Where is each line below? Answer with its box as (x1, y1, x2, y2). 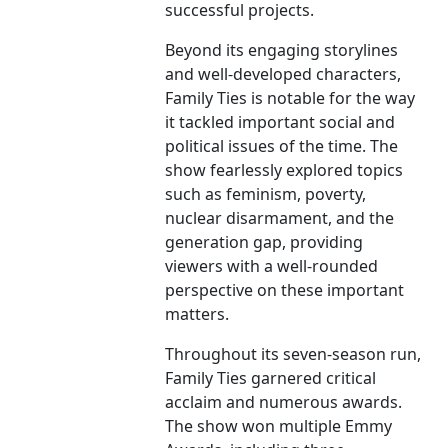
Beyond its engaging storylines (165, 39, 399, 62)
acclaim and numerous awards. (165, 391, 403, 414)
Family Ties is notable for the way (165, 87, 416, 110)
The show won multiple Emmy (165, 415, 393, 438)
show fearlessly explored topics (165, 159, 404, 182)
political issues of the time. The (165, 135, 399, 158)
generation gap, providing (165, 231, 364, 254)
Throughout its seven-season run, (165, 343, 422, 366)
